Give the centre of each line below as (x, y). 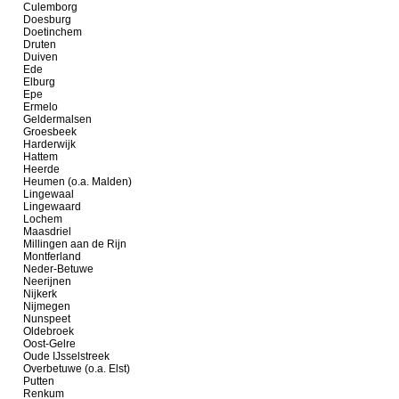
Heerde (41, 169)
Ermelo (41, 107)
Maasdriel (47, 232)
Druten (40, 45)
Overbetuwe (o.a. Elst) (77, 369)
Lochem (43, 219)
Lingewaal (49, 194)
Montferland (52, 256)
